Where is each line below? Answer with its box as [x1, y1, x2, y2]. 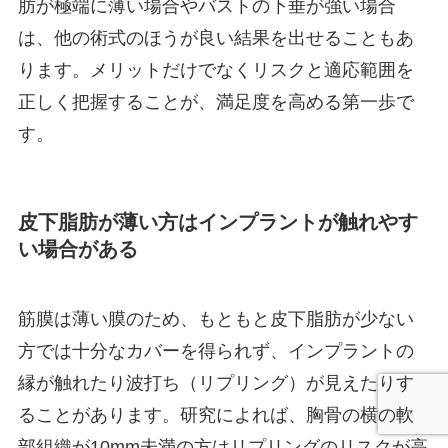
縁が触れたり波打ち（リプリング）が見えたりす [17, 372, 414, 393]
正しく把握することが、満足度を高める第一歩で [17, 92, 414, 113]
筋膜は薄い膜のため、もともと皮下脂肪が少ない [17, 308, 414, 329]
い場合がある [17, 238, 138, 261]
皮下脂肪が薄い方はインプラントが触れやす [17, 211, 418, 234]
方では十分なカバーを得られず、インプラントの [17, 340, 414, 361]
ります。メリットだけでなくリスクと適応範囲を [17, 60, 414, 81]
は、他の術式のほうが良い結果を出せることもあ [17, 28, 414, 49]
